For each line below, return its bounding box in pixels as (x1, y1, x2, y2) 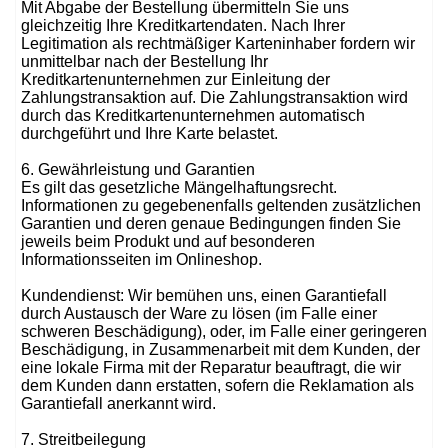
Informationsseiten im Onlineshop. (21, 251, 262, 268)
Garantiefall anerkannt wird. (21, 395, 216, 412)
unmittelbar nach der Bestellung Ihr (21, 53, 268, 70)
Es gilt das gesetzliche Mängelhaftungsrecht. (21, 179, 337, 196)
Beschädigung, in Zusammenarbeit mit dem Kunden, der (21, 341, 420, 358)
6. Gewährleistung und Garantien (21, 161, 255, 178)
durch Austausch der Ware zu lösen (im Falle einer (21, 305, 377, 322)
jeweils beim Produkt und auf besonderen (21, 233, 315, 250)
